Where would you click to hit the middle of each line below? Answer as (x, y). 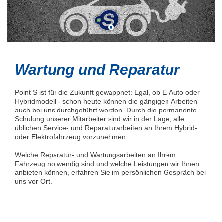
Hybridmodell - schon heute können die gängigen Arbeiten (106, 101)
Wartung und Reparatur (97, 70)
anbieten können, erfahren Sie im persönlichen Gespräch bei (110, 173)
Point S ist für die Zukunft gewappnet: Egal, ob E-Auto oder (107, 92)
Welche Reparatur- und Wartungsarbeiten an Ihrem (95, 155)
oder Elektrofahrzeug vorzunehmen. (71, 137)
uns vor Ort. (33, 182)
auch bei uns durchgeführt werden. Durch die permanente (106, 110)
